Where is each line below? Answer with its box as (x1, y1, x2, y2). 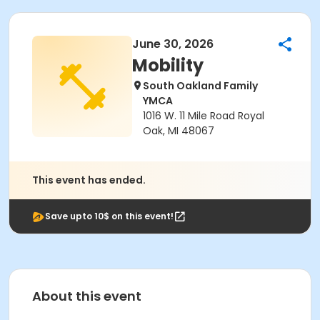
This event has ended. (32, 173, 146, 187)
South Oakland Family (143, 79, 258, 93)
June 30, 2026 (132, 36, 214, 52)
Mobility (132, 54, 204, 77)
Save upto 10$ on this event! (45, 210, 174, 222)
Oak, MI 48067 (143, 124, 214, 138)
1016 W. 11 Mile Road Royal (143, 109, 264, 123)
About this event (32, 287, 141, 305)
